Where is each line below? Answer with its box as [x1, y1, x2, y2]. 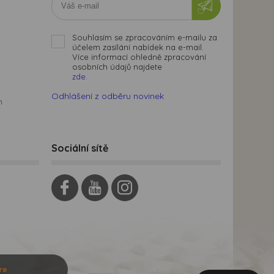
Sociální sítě [51, 142, 108, 155]
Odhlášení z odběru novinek [51, 91, 164, 102]
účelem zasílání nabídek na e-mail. [72, 42, 204, 53]
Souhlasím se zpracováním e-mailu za [72, 32, 217, 43]
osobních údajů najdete [72, 62, 162, 72]
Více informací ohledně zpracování [72, 52, 206, 62]
